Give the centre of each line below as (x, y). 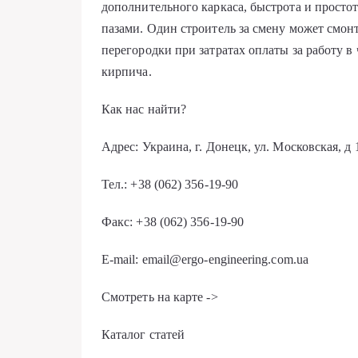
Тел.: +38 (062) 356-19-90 (170, 184)
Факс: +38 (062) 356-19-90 (173, 222)
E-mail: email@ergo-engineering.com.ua (205, 259)
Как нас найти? (144, 109)
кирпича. (127, 72)
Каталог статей (143, 334)
